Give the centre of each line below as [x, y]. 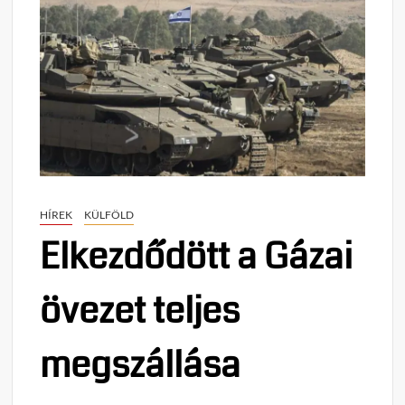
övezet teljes [140, 311]
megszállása [141, 365]
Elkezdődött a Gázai [197, 256]
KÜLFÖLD [109, 214]
